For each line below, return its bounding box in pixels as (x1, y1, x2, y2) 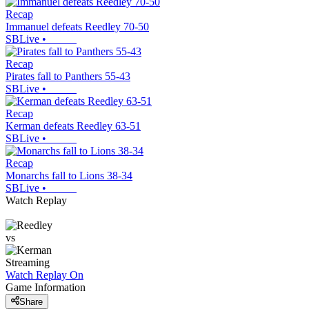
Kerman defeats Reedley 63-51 (6, 120, 141, 132)
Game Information (6, 281, 86, 294)
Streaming (6, 257, 50, 269)
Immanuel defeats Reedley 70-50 (6, 21, 149, 33)
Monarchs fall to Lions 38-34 (6, 170, 132, 182)
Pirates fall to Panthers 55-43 (6, 70, 130, 83)
